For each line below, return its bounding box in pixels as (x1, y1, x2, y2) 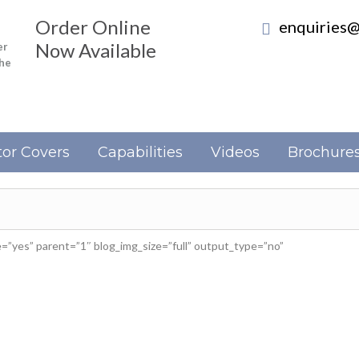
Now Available (35, 38, 156, 62)
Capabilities (98, 143, 183, 161)
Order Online (35, 15, 151, 38)
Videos (211, 143, 260, 161)
